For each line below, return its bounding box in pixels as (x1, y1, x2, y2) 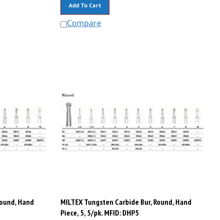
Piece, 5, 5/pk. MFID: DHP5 (60, 203, 139, 214)
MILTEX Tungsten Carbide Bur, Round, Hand (60, 192, 192, 203)
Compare (66, 13, 101, 25)
